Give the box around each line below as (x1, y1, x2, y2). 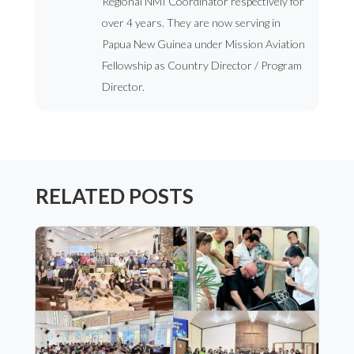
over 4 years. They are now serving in (101, 16, 281, 30)
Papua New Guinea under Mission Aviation (101, 37, 305, 51)
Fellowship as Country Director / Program (101, 58, 302, 73)
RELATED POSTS (35, 183, 194, 209)
